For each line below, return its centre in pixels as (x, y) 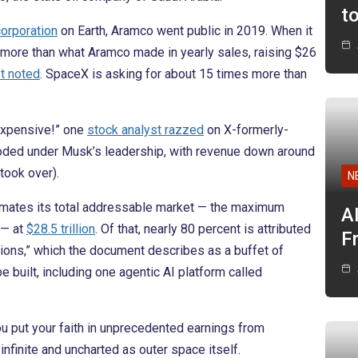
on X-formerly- (246, 130)
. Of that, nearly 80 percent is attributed (203, 229)
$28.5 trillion (61, 229)
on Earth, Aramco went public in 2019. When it (185, 31)
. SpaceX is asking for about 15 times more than (173, 74)
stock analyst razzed (145, 130)
